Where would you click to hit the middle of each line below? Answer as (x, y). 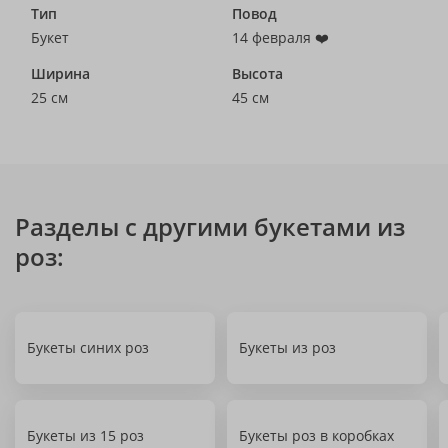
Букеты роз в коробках (316, 435)
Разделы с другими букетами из (210, 226)
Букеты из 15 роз (85, 435)
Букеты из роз (287, 347)
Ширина (60, 73)
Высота (257, 73)
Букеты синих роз (88, 347)
